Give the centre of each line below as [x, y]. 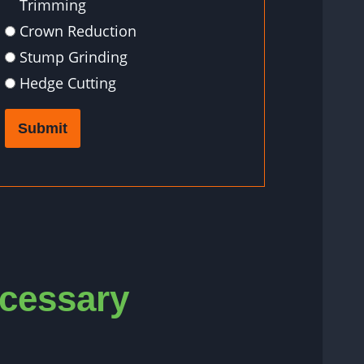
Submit [43, 129]
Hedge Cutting [68, 83]
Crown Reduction [78, 31]
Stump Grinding [74, 57]
